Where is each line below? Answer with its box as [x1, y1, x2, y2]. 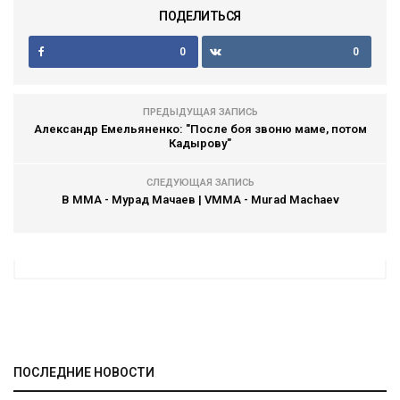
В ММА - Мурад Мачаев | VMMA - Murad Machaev [61, 193, 339, 206]
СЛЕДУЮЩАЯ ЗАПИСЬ [146, 177, 254, 188]
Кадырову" [169, 137, 231, 150]
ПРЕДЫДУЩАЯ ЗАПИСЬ [142, 106, 258, 118]
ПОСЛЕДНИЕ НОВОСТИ [13, 365, 154, 379]
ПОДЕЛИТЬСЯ [159, 9, 241, 23]
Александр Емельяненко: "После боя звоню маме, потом [33, 122, 367, 136]
